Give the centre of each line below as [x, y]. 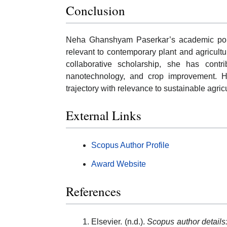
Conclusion [96, 10]
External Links [104, 116]
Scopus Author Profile [130, 145]
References [93, 191]
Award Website [119, 164]
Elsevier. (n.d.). [119, 221]
